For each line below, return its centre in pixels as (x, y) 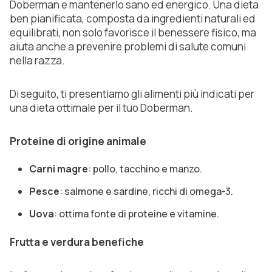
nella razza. (37, 61)
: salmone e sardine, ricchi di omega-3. (146, 192)
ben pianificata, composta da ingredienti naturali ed (133, 19)
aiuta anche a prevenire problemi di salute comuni (128, 47)
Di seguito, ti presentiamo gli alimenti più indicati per (132, 94)
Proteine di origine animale (78, 141)
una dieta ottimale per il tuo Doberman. (101, 108)
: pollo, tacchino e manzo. (145, 169)
